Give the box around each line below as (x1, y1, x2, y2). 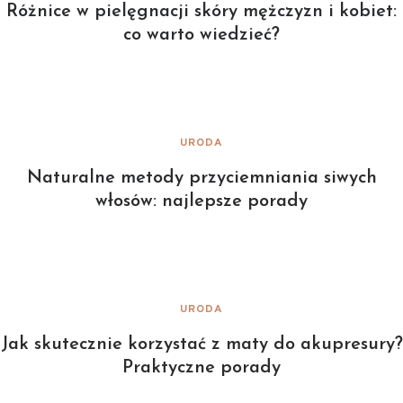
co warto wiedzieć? (123, 26, 280, 44)
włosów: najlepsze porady (95, 193, 308, 210)
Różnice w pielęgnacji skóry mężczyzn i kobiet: (6, 3, 397, 21)
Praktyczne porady (122, 359, 281, 377)
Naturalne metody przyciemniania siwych (26, 169, 377, 187)
